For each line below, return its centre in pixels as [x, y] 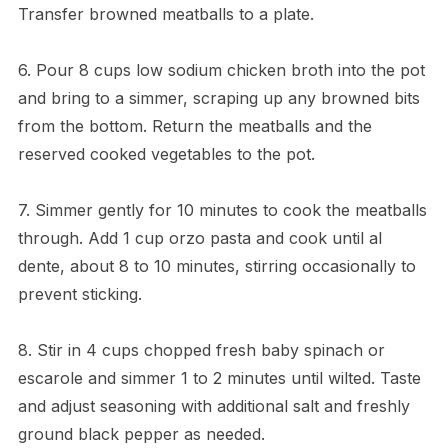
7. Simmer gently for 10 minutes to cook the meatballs [222, 209]
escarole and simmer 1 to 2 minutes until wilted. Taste [219, 377]
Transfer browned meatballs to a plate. [165, 13]
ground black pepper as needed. [141, 433]
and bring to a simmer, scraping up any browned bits [218, 97]
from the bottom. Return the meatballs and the [194, 125]
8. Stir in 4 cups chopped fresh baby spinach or [201, 349]
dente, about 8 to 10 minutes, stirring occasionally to [216, 265]
